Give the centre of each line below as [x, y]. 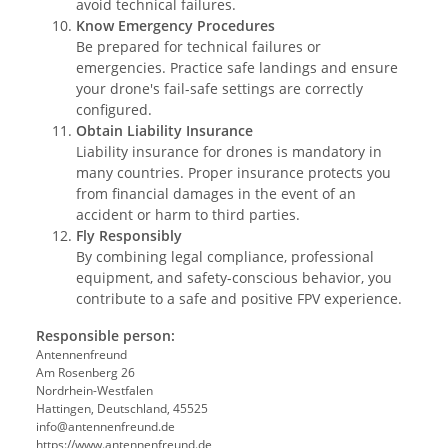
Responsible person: [105, 336]
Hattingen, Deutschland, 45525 [122, 409]
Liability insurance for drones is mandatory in [229, 152]
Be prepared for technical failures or [198, 47]
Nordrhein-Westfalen [94, 391]
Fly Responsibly [129, 236]
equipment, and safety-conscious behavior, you [234, 278]
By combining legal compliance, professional [225, 257]
